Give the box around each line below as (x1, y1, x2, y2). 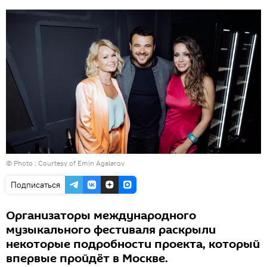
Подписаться (11, 179, 60, 191)
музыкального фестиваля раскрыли (6, 222, 216, 239)
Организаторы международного (6, 207, 196, 225)
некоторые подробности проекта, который (6, 236, 260, 253)
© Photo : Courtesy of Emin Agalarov (6, 159, 125, 168)
